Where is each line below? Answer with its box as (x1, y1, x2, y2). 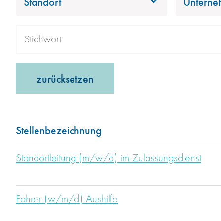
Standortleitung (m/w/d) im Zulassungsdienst (16, 153, 201, 164)
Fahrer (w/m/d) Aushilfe (16, 194, 118, 205)
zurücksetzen (37, 71, 94, 86)
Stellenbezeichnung (16, 122, 102, 138)
